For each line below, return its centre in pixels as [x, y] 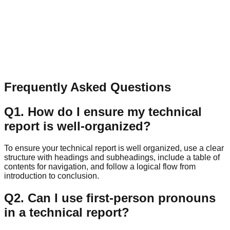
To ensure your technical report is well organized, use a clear [114, 148]
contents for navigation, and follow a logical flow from [100, 166]
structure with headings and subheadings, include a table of [112, 157]
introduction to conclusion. [52, 176]
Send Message [31, 65]
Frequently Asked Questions [88, 87]
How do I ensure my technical [115, 111]
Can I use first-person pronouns [122, 198]
